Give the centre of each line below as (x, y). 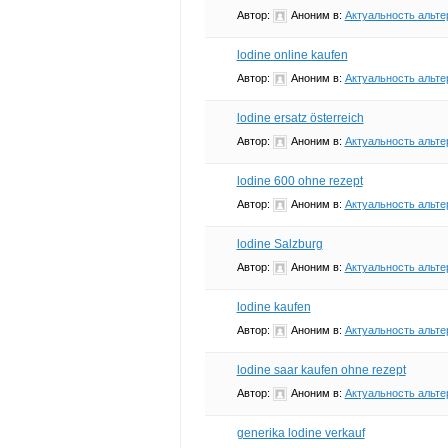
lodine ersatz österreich (300, 117)
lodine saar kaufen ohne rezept (321, 369)
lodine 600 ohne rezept (299, 180)
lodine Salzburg (279, 243)
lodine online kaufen (292, 54)
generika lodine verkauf (300, 432)
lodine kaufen (273, 306)
